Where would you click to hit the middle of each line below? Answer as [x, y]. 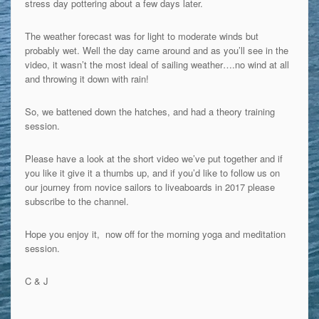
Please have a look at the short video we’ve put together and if [153, 158]
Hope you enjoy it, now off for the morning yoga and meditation [155, 234]
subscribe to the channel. [77, 201]
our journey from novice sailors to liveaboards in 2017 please [150, 187]
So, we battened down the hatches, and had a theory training [150, 111]
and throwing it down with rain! [87, 78]
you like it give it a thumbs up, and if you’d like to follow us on [152, 172]
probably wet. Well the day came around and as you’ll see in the [156, 50]
